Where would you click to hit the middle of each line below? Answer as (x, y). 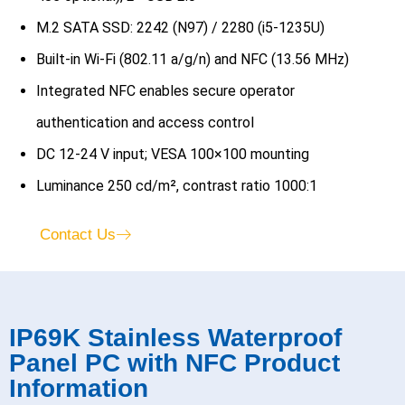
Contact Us (78, 235)
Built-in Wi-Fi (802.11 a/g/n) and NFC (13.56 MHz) (193, 60)
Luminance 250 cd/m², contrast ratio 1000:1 (177, 186)
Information (79, 389)
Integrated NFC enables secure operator (165, 91)
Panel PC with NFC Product (174, 363)
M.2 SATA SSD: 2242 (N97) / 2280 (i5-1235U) (180, 28)
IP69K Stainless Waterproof (175, 338)
